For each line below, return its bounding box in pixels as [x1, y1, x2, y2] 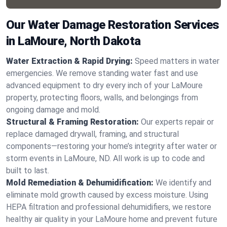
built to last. [6, 166, 49, 175]
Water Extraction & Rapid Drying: [6, 56, 133, 66]
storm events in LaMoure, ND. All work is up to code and [6, 154, 205, 163]
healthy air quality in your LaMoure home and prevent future [6, 214, 217, 224]
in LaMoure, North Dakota [6, 34, 141, 48]
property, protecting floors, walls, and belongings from [6, 93, 198, 102]
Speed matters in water [135, 56, 219, 66]
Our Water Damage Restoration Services [6, 18, 219, 32]
